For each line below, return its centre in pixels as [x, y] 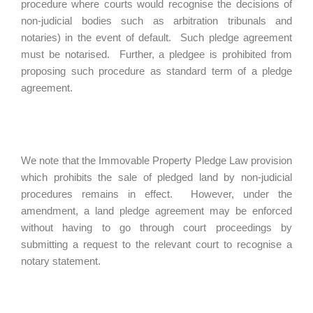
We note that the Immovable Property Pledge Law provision [156, 160]
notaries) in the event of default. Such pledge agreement [156, 37]
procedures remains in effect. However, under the [156, 194]
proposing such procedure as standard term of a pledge [156, 71]
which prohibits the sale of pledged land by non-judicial [156, 177]
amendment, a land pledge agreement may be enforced [156, 211]
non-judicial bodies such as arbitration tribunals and [156, 21]
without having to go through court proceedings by [156, 227]
